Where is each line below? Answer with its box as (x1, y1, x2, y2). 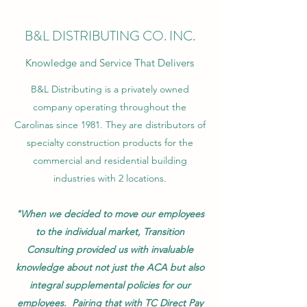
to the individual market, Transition (35, 225, 184, 238)
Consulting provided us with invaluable (26, 243, 193, 256)
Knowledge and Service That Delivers (25, 56, 194, 69)
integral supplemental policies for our (29, 279, 191, 291)
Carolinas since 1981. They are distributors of (14, 119, 206, 131)
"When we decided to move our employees (15, 208, 204, 220)
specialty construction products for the (26, 136, 193, 149)
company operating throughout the (33, 101, 186, 113)
